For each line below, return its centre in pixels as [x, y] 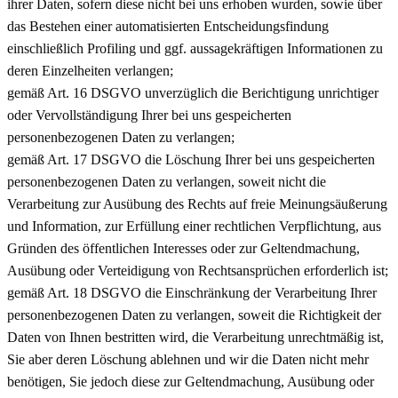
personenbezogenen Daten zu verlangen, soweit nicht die [167, 181]
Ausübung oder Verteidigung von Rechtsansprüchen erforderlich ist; [198, 270]
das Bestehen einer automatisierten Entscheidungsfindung [168, 26]
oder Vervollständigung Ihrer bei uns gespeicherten [149, 115]
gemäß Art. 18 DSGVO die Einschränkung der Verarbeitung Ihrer [192, 292]
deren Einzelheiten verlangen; [90, 70]
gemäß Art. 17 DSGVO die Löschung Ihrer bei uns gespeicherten [191, 159]
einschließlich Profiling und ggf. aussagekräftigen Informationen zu [195, 48]
